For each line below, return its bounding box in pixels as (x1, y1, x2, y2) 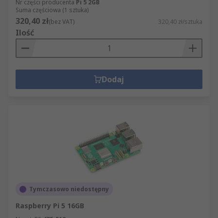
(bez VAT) (49, 18, 74, 26)
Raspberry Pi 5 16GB (16, 201, 84, 210)
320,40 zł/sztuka (158, 18, 202, 26)
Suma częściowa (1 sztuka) (16, 6, 89, 14)
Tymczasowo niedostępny (29, 185, 109, 193)
